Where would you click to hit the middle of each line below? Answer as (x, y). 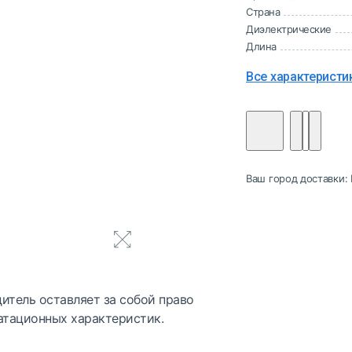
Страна (263, 12)
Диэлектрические (289, 29)
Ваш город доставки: (298, 179)
